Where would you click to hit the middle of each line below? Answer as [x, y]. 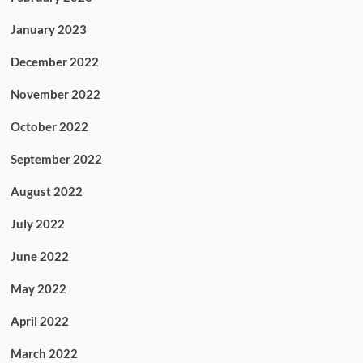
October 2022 [49, 127]
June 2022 [39, 256]
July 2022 [37, 224]
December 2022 [54, 62]
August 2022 [46, 192]
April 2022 [39, 321]
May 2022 [38, 289]
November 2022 [55, 94]
